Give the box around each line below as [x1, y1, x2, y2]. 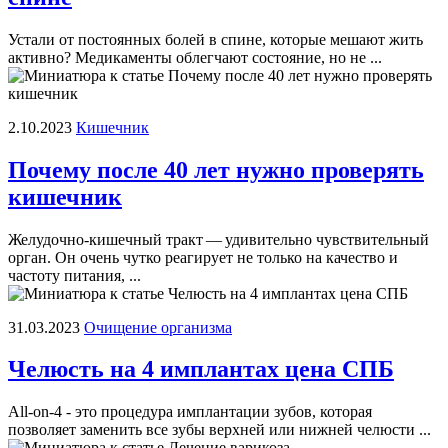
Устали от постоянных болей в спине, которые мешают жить [8, 30, 423, 48]
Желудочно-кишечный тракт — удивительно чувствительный [8, 230, 429, 248]
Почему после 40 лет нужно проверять [8, 156, 424, 183]
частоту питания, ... [8, 266, 141, 284]
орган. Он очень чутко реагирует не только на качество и [8, 248, 398, 266]
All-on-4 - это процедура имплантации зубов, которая [8, 403, 372, 421]
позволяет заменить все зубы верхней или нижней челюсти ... [8, 421, 431, 439]
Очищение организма [84, 318, 232, 336]
